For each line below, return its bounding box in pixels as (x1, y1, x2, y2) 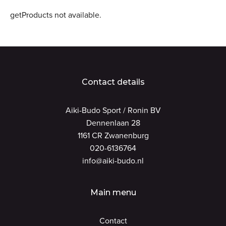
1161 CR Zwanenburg (77, 130, 149, 141)
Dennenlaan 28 (86, 117, 140, 129)
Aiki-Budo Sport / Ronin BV (65, 104, 161, 116)
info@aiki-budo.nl (82, 155, 144, 166)
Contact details (81, 77, 145, 87)
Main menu (90, 188, 136, 197)
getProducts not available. (10, 9, 101, 21)
